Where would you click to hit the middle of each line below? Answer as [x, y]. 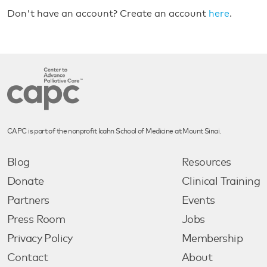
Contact [27, 258]
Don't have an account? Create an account [108, 14]
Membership [212, 239]
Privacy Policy [40, 239]
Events [198, 201]
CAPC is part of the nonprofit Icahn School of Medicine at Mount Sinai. [114, 132]
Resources [206, 163]
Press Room [36, 220]
